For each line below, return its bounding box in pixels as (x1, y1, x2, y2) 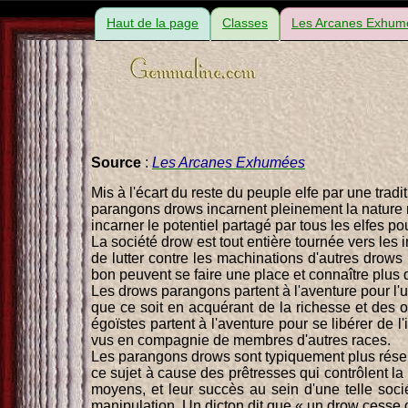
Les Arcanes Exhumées (152, 154, 305, 170)
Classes (222, 15, 268, 30)
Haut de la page (107, 15, 199, 30)
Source (91, 154, 141, 170)
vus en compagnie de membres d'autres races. (91, 331, 391, 348)
